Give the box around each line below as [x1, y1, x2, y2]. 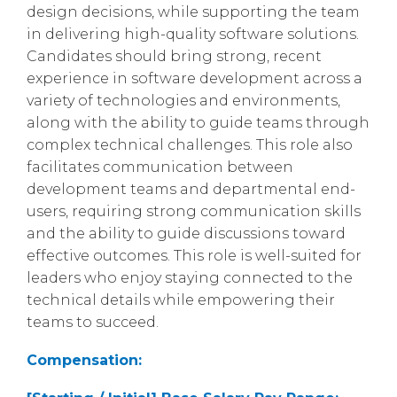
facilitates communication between [27, 158, 293, 175]
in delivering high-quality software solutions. [27, 25, 359, 43]
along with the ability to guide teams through [27, 113, 370, 131]
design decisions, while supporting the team [27, 3, 360, 20]
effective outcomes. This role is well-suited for [27, 246, 362, 264]
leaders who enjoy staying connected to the [27, 269, 353, 286]
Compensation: [27, 351, 142, 369]
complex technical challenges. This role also [27, 136, 353, 153]
